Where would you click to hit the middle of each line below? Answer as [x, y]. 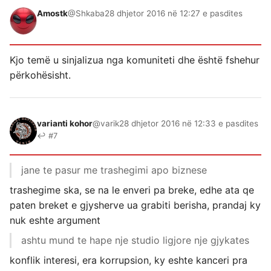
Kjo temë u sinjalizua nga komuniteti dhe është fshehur [135, 60]
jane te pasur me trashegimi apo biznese [114, 170]
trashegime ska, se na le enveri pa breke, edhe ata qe [132, 190]
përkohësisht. [40, 75]
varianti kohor [65, 123]
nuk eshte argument [55, 220]
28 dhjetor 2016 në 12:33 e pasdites [189, 123]
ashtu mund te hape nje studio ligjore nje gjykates [135, 240]
